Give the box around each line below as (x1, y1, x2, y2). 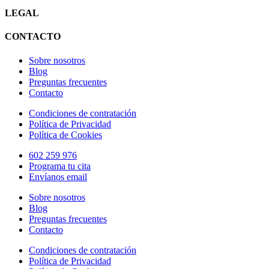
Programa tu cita (29, 160, 91, 171)
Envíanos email (29, 171, 87, 182)
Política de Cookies (29, 129, 102, 140)
